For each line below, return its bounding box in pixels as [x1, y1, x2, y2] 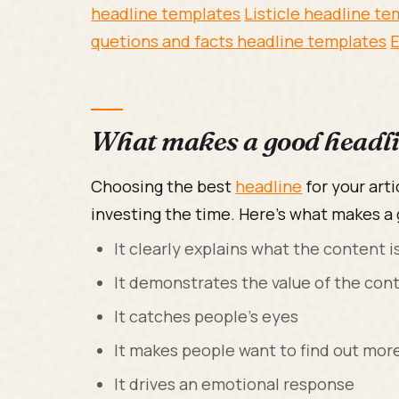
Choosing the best [91, 175, 236, 197]
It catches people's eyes [113, 305, 298, 327]
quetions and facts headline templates [91, 29, 387, 52]
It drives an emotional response [113, 372, 354, 395]
